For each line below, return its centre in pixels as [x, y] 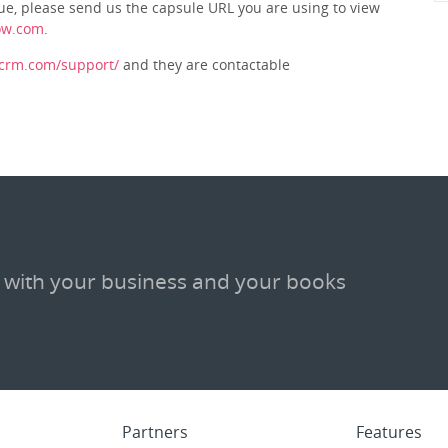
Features [389, 431]
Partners [155, 431]
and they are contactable [204, 64]
